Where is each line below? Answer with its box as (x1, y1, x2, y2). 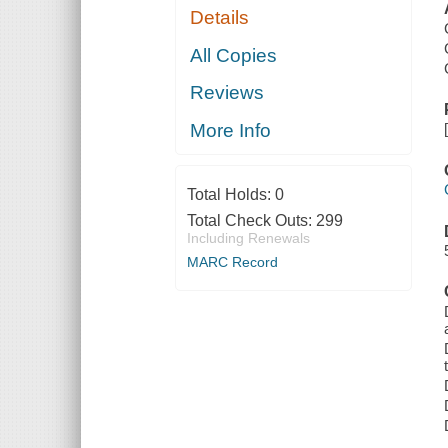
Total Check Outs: (186, 211, 316, 229)
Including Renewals (186, 229, 310, 246)
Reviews (190, 82, 265, 104)
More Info (190, 119, 272, 141)
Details (190, 7, 250, 29)
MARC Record (186, 253, 278, 270)
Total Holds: (186, 185, 275, 203)
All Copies (190, 44, 278, 66)
